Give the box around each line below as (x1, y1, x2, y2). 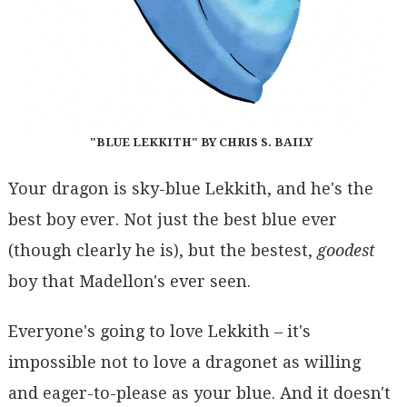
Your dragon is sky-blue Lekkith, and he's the (7, 178, 373, 198)
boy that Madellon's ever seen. (7, 271, 251, 291)
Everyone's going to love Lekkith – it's (7, 322, 311, 342)
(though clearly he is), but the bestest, (7, 240, 317, 260)
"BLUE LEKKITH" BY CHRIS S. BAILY (90, 135, 313, 150)
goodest (316, 240, 375, 260)
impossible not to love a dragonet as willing (7, 352, 361, 372)
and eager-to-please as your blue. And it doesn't (7, 383, 391, 403)
